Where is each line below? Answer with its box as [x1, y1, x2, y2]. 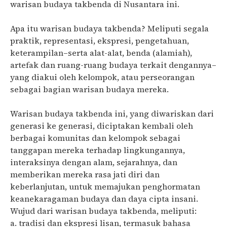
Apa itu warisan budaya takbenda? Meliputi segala [10, 23, 209, 34]
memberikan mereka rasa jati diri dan [10, 169, 160, 180]
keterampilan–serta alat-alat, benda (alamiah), [10, 47, 192, 59]
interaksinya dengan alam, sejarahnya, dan [10, 157, 177, 168]
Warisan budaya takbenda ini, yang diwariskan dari [10, 108, 214, 120]
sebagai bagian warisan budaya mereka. [10, 84, 169, 95]
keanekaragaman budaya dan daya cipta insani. [10, 193, 198, 205]
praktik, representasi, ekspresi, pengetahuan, [10, 35, 189, 47]
